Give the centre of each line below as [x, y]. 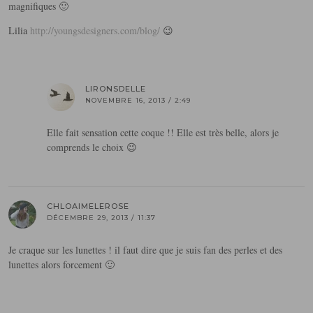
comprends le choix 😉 [92, 147]
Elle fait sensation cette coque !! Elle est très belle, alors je [163, 133]
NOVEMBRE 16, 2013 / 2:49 [138, 101]
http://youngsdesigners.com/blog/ [95, 31]
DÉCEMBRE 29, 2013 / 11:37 [101, 218]
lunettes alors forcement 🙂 [61, 265]
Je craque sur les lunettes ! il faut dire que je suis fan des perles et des [145, 250]
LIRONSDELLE [116, 89]
